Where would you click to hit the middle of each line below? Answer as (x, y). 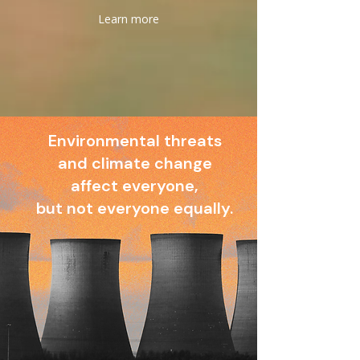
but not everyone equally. (135, 208)
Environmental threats (135, 141)
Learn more (129, 19)
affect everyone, (135, 186)
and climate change (135, 163)
